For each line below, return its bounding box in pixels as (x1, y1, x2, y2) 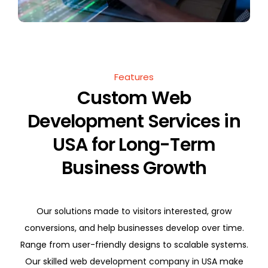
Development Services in (28, 109, 240, 135)
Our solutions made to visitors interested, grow (36, 205, 232, 218)
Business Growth (62, 156, 206, 181)
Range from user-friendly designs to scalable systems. (20, 239, 248, 251)
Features (114, 71, 154, 84)
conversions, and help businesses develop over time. (24, 222, 244, 234)
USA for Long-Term (53, 132, 215, 158)
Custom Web (77, 86, 191, 111)
